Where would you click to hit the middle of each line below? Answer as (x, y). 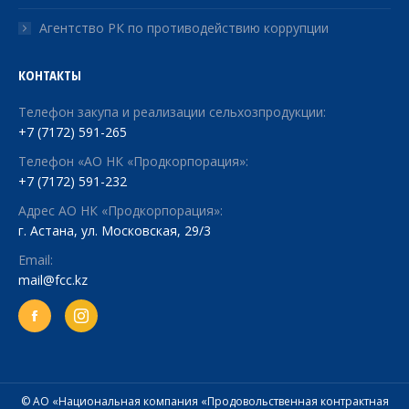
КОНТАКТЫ (50, 74)
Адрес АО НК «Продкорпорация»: (121, 210)
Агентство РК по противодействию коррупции (184, 27)
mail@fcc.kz (53, 279)
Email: (36, 259)
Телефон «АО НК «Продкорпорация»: (133, 161)
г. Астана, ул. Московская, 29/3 (115, 230)
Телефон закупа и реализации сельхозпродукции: (172, 111)
